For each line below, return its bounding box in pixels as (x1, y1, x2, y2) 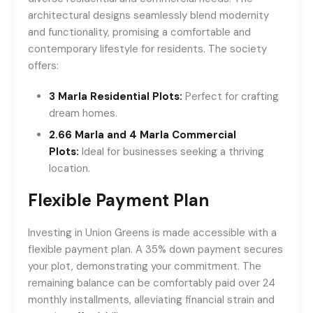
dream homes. (49, 106, 117, 120)
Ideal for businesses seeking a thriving (79, 145, 264, 159)
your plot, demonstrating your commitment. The (28, 259, 261, 273)
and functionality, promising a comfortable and (28, 25, 251, 39)
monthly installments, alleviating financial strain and (28, 293, 275, 307)
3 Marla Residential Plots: (49, 89, 182, 103)
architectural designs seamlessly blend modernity (28, 8, 269, 22)
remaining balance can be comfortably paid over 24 (28, 276, 275, 290)
